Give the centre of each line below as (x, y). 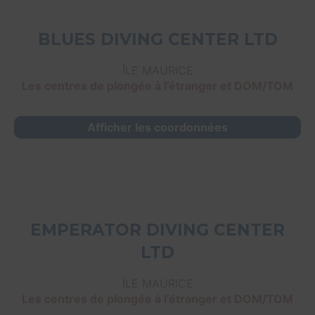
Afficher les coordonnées (157, 128)
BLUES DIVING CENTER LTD (157, 40)
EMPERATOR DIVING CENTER (157, 230)
